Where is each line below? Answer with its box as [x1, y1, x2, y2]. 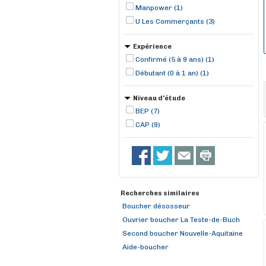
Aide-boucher [122, 243, 169, 251]
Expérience [133, 43, 172, 50]
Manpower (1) [135, 4, 183, 12]
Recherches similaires [121, 189, 199, 197]
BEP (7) [135, 107, 160, 115]
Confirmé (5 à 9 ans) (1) [135, 55, 214, 64]
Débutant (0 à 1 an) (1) [135, 69, 209, 77]
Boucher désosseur [122, 202, 190, 210]
